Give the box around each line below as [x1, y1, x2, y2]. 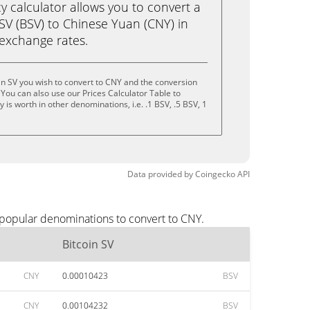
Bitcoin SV [62, 237, 114, 252]
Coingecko [195, 168, 235, 180]
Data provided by [127, 168, 193, 180]
